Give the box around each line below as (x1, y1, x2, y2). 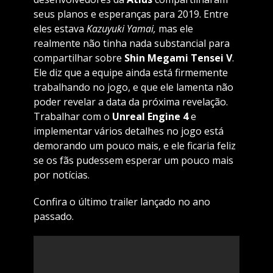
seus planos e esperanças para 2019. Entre (33, 7, 229, 21)
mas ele (155, 22, 193, 36)
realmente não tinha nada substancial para (33, 37, 230, 51)
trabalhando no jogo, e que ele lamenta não (33, 80, 233, 94)
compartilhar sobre (33, 51, 124, 65)
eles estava (33, 22, 87, 36)
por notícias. (33, 168, 90, 182)
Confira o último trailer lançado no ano (33, 195, 210, 209)
